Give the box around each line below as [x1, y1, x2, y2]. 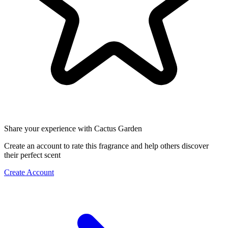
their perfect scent [4, 151, 61, 160]
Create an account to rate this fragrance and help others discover [4, 141, 209, 151]
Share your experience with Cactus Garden [4, 124, 142, 133]
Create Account [4, 168, 54, 177]
